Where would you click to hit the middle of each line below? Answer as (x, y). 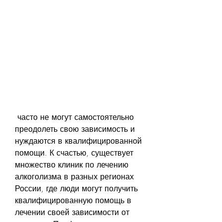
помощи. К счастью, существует (74, 152)
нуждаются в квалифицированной (78, 140)
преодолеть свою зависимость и (75, 129)
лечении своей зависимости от (72, 212)
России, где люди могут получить (76, 188)
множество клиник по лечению (72, 164)
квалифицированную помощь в (73, 200)
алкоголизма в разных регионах (74, 176)
